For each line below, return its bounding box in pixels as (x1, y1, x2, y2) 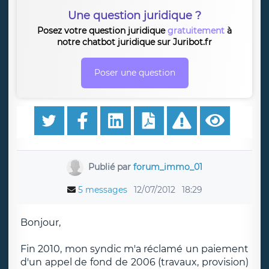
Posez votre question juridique (37, 25, 168, 36)
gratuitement (168, 25, 225, 36)
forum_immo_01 (133, 161, 202, 172)
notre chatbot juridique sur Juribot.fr (57, 37, 212, 47)
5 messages (77, 184, 127, 195)
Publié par (88, 161, 133, 172)
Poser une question (94, 67, 175, 78)
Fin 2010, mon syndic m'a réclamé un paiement (20, 243, 249, 255)
